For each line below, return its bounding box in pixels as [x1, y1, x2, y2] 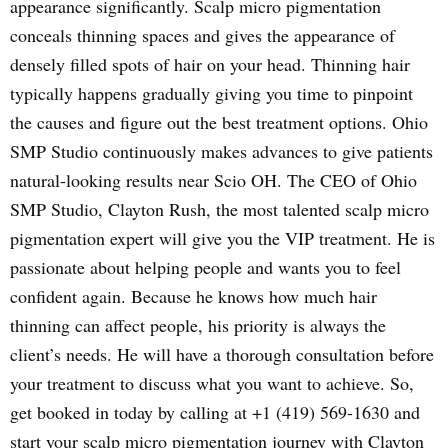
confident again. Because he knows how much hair [10, 284, 377, 308]
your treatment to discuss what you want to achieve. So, [10, 371, 414, 395]
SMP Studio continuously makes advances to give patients [10, 139, 433, 163]
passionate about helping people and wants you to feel [10, 255, 401, 279]
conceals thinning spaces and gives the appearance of [10, 23, 395, 47]
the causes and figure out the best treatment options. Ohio [10, 110, 428, 134]
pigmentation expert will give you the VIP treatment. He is [10, 226, 435, 250]
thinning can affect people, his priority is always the [10, 313, 386, 337]
